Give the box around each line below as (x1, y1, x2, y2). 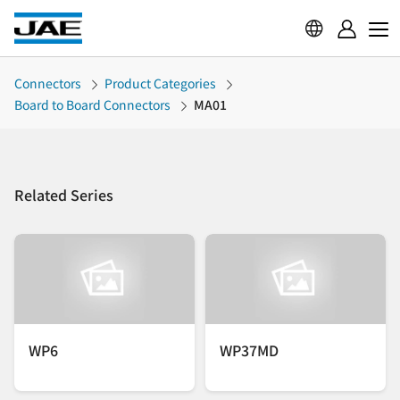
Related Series (14, 184, 113, 206)
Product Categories (104, 74, 216, 92)
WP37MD (220, 338, 279, 361)
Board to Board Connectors (14, 96, 171, 113)
